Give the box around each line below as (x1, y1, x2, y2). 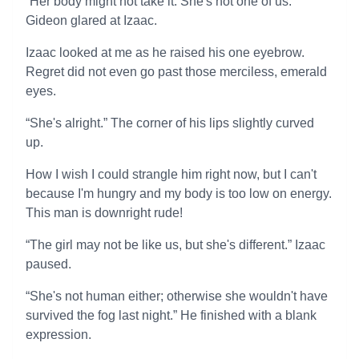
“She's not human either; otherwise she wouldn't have (26, 289, 328, 303)
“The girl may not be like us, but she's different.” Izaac (26, 238, 325, 252)
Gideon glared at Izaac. (26, 14, 157, 27)
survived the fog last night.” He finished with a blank (26, 309, 317, 322)
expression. (26, 328, 91, 341)
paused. (26, 257, 71, 271)
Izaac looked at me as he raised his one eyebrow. (26, 46, 305, 59)
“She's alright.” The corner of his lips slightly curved (26, 116, 314, 130)
